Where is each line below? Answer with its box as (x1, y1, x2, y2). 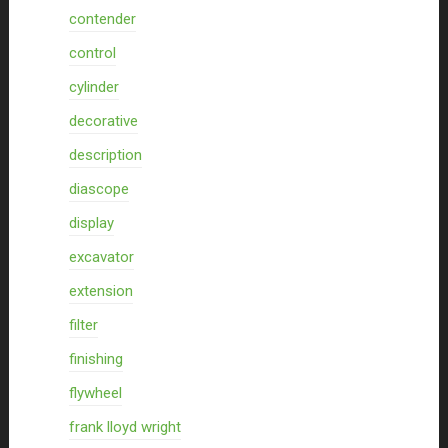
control (68, 44, 116, 62)
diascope (68, 180, 129, 198)
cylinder (68, 78, 119, 96)
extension (68, 282, 133, 300)
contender (68, 10, 136, 28)
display (68, 214, 114, 232)
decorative (68, 112, 138, 130)
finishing (68, 350, 123, 368)
